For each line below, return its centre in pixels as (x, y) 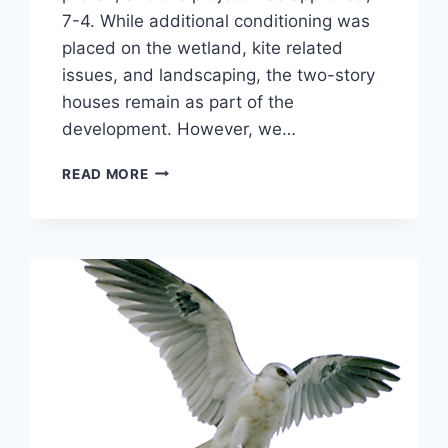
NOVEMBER (188, 168)
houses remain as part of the (178, 101)
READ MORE (105, 173)
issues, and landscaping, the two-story (219, 74)
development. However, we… (179, 128)
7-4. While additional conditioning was (216, 20)
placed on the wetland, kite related (203, 47)
